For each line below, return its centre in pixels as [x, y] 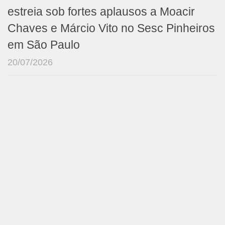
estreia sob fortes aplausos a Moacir [101, 12]
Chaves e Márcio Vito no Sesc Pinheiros [111, 28]
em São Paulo [44, 45]
